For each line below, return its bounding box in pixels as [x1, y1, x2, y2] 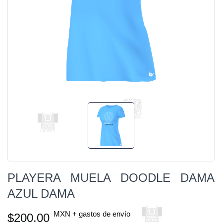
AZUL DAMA [7, 187, 75, 200]
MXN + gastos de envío [54, 210, 130, 218]
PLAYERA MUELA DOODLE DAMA [7, 171, 215, 184]
